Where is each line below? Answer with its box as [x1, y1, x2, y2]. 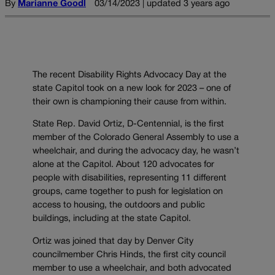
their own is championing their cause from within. [33, 98, 229, 106]
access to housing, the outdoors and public [33, 201, 205, 210]
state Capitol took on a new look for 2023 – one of [33, 84, 231, 93]
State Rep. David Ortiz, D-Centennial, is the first [33, 120, 224, 129]
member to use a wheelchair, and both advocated [33, 265, 231, 273]
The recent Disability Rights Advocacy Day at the [33, 71, 227, 79]
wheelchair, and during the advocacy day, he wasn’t [33, 147, 239, 156]
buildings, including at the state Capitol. [33, 215, 191, 223]
